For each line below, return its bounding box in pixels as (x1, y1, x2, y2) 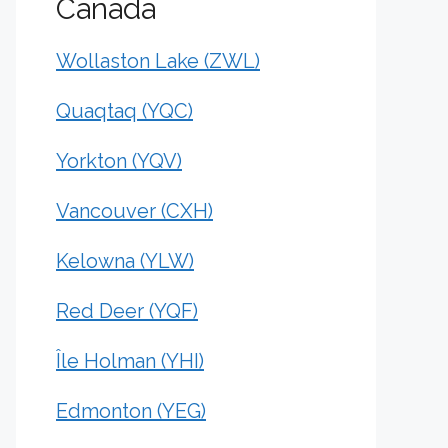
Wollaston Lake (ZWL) (56, 49, 260, 73)
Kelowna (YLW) (56, 249, 194, 273)
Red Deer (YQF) (56, 299, 198, 323)
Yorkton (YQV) (56, 149, 182, 173)
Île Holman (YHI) (56, 349, 204, 373)
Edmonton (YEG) (56, 399, 206, 423)
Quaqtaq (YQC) (56, 99, 193, 123)
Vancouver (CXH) (56, 199, 213, 223)
